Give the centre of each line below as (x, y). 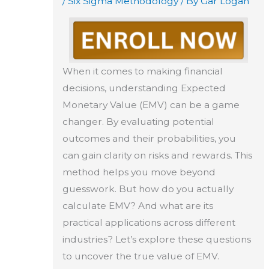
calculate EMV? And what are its (138, 205)
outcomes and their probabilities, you (149, 138)
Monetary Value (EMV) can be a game (151, 104)
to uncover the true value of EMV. (141, 256)
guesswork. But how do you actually (148, 189)
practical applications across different (149, 222)
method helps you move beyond (139, 172)
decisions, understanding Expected (144, 88)
